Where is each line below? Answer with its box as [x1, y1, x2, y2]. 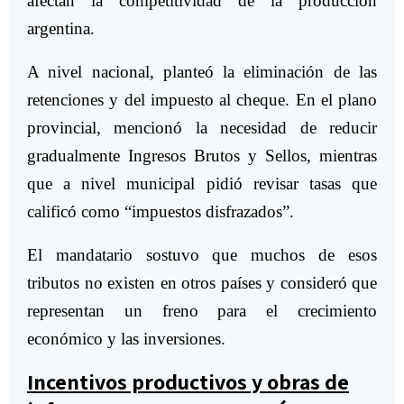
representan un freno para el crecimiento [27, 301, 377, 321]
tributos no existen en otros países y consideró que [27, 273, 377, 293]
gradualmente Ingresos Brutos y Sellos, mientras [27, 146, 377, 166]
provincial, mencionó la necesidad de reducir [27, 118, 377, 138]
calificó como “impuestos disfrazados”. [27, 202, 294, 222]
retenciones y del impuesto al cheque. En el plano [27, 90, 377, 110]
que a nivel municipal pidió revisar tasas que [27, 174, 377, 194]
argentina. [27, 19, 95, 39]
